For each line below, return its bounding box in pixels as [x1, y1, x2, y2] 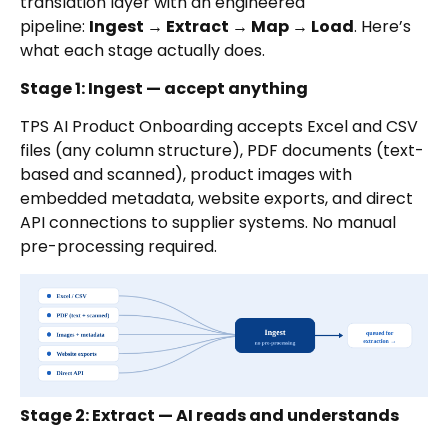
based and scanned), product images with [20, 163, 352, 187]
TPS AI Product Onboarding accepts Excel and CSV [20, 115, 418, 139]
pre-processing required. [20, 235, 217, 259]
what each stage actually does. [20, 38, 265, 62]
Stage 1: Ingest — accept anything [20, 76, 308, 100]
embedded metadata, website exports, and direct [20, 187, 413, 211]
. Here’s [354, 14, 411, 38]
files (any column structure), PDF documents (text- [20, 139, 424, 163]
